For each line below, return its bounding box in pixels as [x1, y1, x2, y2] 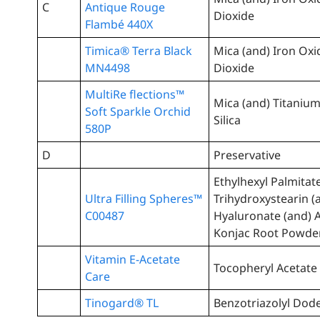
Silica [214, 112, 241, 129]
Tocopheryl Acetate [214, 260, 318, 276]
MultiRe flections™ [85, 86, 185, 103]
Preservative [214, 147, 281, 164]
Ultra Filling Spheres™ [85, 191, 203, 207]
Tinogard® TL [85, 295, 159, 311]
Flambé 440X [85, 16, 154, 33]
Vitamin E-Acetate [85, 251, 181, 268]
